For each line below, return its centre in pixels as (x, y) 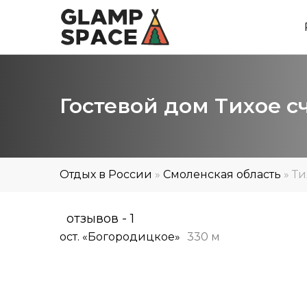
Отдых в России (106, 174)
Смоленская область (222, 174)
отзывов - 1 (100, 219)
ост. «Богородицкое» (120, 237)
